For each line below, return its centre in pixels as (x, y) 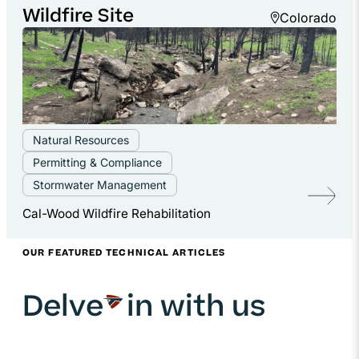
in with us (193, 309)
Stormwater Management (100, 185)
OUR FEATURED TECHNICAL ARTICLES (124, 254)
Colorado (308, 17)
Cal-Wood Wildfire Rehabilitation (117, 214)
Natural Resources (81, 140)
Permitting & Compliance (97, 162)
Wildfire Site (78, 18)
